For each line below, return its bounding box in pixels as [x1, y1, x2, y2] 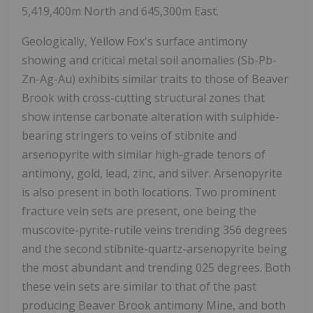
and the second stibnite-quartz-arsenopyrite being [22, 241, 287, 257]
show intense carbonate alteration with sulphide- [22, 109, 279, 125]
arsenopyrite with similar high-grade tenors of [22, 147, 265, 163]
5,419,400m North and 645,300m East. [22, 3, 219, 20]
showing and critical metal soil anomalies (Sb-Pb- [22, 52, 277, 68]
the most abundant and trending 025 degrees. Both [22, 260, 291, 276]
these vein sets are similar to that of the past [22, 279, 256, 295]
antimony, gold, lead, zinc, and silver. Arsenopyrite [22, 166, 282, 182]
